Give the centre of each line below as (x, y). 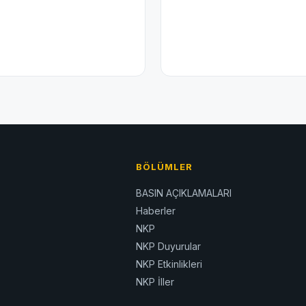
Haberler (155, 211)
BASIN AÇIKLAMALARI (183, 193)
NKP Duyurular (168, 247)
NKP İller (155, 282)
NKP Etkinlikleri (169, 264)
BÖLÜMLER (164, 167)
